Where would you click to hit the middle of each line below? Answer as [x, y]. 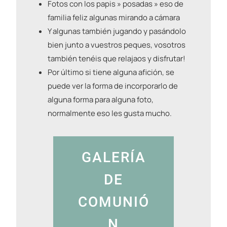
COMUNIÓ [113, 202]
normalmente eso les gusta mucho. [110, 113]
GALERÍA [113, 158]
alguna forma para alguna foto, [101, 100]
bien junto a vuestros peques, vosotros [117, 45]
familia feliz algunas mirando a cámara [114, 18]
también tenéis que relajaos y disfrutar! [117, 59]
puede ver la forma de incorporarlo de [113, 86]
